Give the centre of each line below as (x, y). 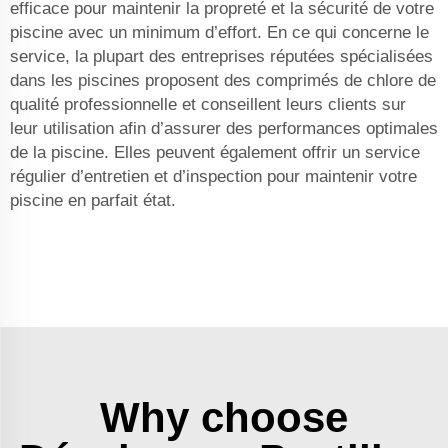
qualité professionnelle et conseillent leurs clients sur (208, 105)
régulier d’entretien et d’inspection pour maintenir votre (213, 177)
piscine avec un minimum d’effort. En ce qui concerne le (219, 33)
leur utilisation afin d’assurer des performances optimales (224, 129)
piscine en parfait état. (93, 201)
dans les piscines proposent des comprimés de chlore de (223, 81)
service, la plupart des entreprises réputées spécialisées (221, 57)
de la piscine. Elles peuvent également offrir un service (215, 153)
